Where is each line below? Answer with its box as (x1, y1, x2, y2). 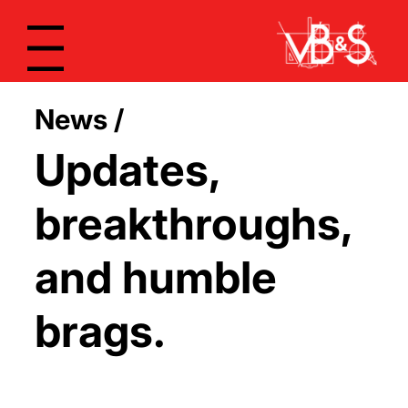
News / (34, 102, 124, 136)
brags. (34, 304, 166, 359)
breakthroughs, (34, 197, 352, 251)
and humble (34, 250, 277, 305)
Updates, (34, 143, 220, 198)
